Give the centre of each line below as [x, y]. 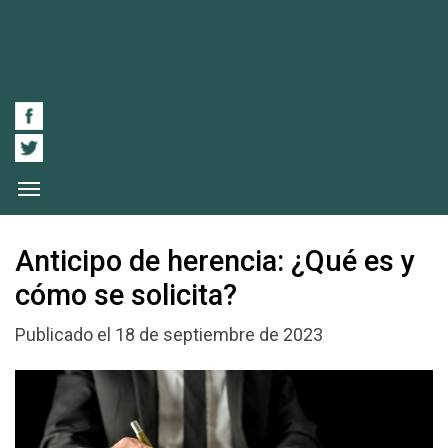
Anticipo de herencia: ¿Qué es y [215, 260]
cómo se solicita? [126, 294]
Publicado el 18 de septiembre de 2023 [169, 335]
